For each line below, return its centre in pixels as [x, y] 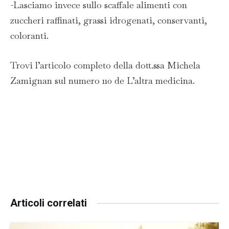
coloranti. [29, 36]
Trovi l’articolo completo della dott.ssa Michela [105, 65]
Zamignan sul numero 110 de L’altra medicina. [102, 80]
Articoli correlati [49, 203]
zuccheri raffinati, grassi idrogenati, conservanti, [109, 20]
